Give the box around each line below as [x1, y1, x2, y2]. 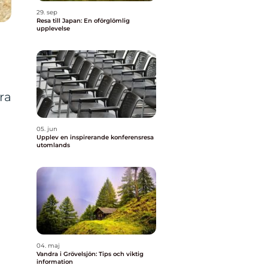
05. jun [36, 125, 57, 133]
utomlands [36, 141, 70, 149]
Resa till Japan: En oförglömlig [36, 17, 130, 25]
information [36, 258, 73, 266]
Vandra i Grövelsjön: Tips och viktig [36, 250, 144, 258]
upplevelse [36, 25, 70, 32]
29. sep [36, 8, 57, 16]
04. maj [36, 242, 60, 249]
